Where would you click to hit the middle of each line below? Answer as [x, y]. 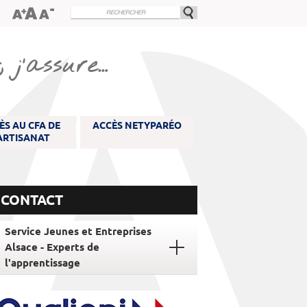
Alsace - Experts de [52, 247]
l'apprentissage [42, 263]
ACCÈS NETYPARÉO [137, 125]
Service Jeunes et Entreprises [78, 231]
